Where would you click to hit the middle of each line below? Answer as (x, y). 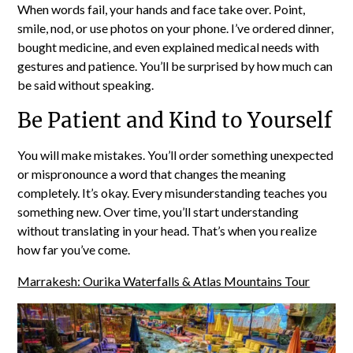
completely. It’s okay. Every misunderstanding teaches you (173, 193)
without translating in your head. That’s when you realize (167, 231)
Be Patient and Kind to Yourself (175, 121)
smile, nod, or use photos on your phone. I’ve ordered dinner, (176, 28)
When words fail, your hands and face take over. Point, (162, 9)
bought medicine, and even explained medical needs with (169, 47)
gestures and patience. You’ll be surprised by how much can (175, 66)
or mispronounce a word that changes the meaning (152, 174)
